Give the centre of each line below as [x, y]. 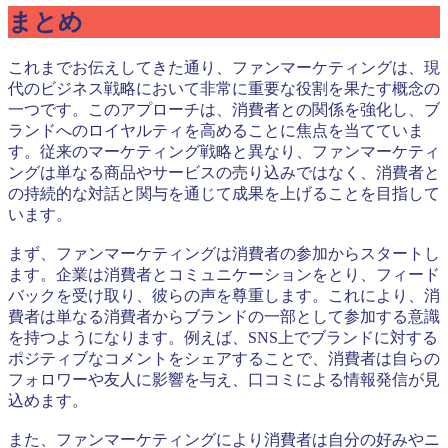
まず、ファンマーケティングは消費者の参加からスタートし [224, 253]
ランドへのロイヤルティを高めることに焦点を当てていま [216, 130]
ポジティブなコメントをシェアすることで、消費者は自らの [224, 358]
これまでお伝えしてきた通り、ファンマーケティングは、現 [224, 67]
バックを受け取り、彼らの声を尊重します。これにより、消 [224, 295]
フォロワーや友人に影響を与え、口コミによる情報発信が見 [224, 379]
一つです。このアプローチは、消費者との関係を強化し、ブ [224, 109]
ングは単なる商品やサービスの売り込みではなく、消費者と [224, 172]
